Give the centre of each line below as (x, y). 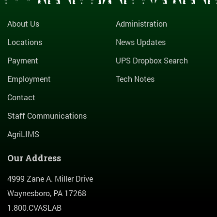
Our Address (34, 158)
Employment (29, 79)
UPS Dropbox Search (152, 61)
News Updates (141, 42)
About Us (23, 24)
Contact (21, 97)
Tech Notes (135, 79)
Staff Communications (47, 116)
